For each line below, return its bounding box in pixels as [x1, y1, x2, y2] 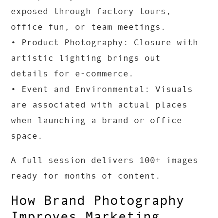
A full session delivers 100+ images [11, 155, 199, 165]
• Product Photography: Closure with [11, 37, 199, 48]
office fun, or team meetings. [11, 22, 166, 32]
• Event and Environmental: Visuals [11, 84, 193, 94]
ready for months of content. [11, 171, 161, 181]
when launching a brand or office [11, 115, 182, 126]
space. [11, 131, 43, 141]
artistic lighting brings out [11, 53, 161, 63]
